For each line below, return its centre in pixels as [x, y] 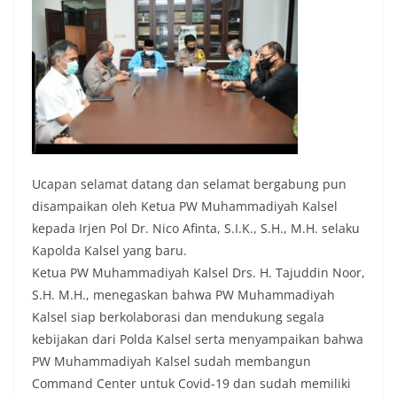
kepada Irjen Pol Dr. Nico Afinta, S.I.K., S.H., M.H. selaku [196, 229]
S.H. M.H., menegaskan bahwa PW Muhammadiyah [183, 295]
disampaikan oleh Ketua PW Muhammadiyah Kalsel [185, 206]
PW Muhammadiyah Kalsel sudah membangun [171, 362]
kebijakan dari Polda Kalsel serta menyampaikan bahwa [198, 339]
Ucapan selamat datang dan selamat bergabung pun [189, 184]
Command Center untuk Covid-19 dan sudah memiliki [191, 384]
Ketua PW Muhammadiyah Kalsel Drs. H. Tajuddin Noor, [198, 273]
